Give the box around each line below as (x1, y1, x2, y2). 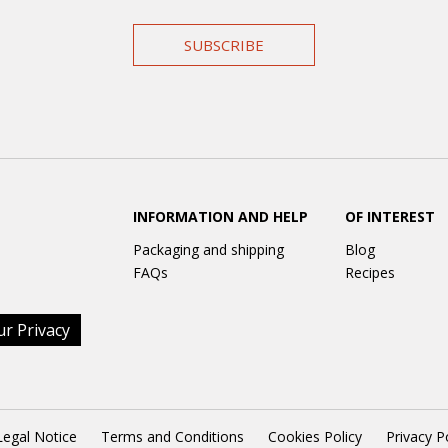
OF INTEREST (345, 207, 436, 227)
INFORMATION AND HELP (132, 207, 308, 227)
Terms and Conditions (100, 426, 244, 446)
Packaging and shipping (132, 240, 284, 260)
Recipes (345, 262, 396, 282)
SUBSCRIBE (184, 34, 264, 55)
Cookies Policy (267, 426, 362, 446)
